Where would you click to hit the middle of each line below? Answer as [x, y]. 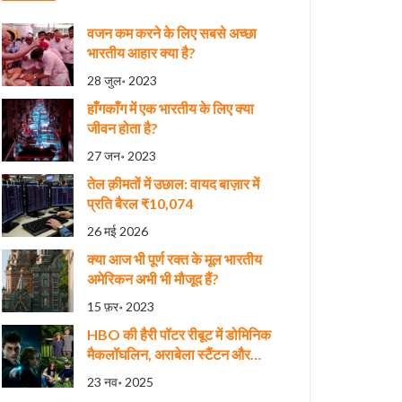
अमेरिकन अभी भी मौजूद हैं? [153, 279]
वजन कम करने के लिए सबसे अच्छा [172, 33]
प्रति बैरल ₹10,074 [140, 203]
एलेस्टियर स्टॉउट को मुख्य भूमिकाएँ [173, 374]
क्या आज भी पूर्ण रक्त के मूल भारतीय [175, 259]
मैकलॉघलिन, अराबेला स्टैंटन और [169, 354]
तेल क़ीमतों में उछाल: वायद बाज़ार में [173, 184]
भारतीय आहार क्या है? [141, 52]
